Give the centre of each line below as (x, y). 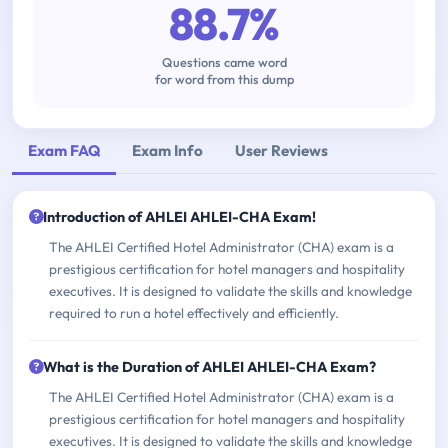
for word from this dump (224, 79)
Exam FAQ (64, 150)
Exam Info (167, 150)
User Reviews (281, 150)
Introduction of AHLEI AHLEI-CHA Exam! (179, 217)
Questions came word (224, 62)
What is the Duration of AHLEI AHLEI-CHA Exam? (209, 367)
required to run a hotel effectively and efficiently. (194, 313)
